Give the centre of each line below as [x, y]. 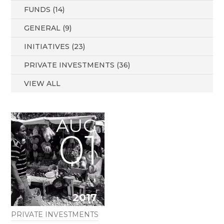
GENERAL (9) [48, 28]
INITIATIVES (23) [55, 46]
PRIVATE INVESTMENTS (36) [77, 65]
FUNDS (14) [44, 9]
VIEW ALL [42, 83]
